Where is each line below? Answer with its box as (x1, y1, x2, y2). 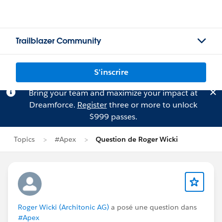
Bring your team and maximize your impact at (28, 88, 198, 98)
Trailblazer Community (16, 36, 101, 46)
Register (77, 100, 107, 110)
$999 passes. (89, 111, 137, 122)
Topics (14, 135, 35, 144)
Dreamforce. (29, 100, 77, 110)
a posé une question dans (109, 203, 197, 212)
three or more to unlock (107, 100, 197, 110)
